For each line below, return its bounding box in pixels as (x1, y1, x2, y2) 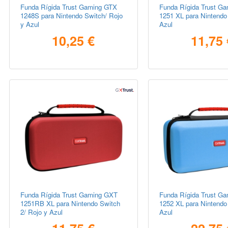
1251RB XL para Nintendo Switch (20, 198, 121, 208)
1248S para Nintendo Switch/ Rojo (20, 11, 123, 21)
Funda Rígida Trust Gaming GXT (20, 189, 118, 199)
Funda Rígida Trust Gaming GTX (20, 2, 118, 12)
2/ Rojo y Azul (20, 207, 63, 217)
